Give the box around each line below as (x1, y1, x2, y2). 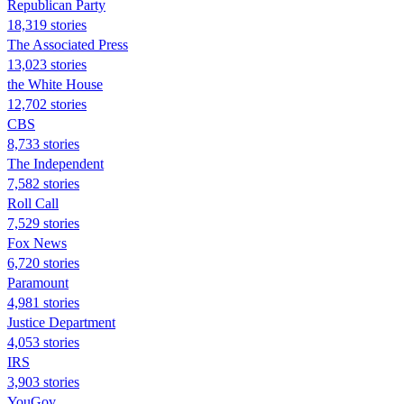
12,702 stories (7, 96, 87, 112)
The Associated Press (7, 36, 128, 52)
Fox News (7, 234, 67, 251)
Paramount (7, 274, 69, 290)
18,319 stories (7, 16, 87, 32)
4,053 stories (7, 334, 79, 350)
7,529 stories (7, 215, 79, 231)
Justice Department (7, 314, 115, 330)
